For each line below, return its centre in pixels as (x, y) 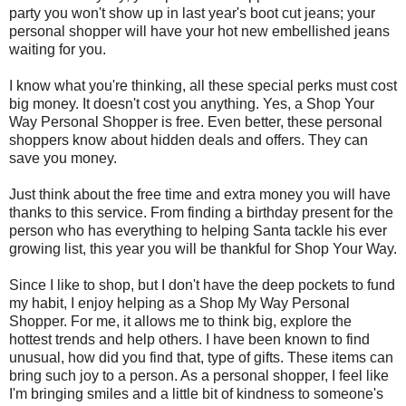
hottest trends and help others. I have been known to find (189, 339)
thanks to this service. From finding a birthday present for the (201, 212)
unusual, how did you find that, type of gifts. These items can (201, 357)
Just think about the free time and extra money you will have (200, 194)
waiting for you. (58, 49)
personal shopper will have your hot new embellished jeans (199, 31)
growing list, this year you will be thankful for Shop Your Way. (203, 248)
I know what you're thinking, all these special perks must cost (203, 85)
